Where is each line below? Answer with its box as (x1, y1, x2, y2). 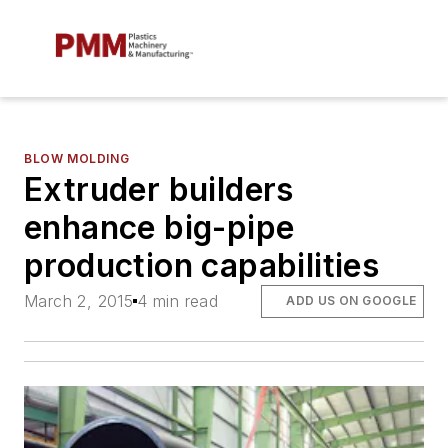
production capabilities (24, 246, 380, 286)
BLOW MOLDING (24, 151, 130, 167)
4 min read (137, 291, 219, 312)
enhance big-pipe (24, 208, 295, 248)
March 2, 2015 (24, 291, 134, 312)
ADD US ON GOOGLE (286, 293, 417, 309)
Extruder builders (24, 170, 294, 210)
